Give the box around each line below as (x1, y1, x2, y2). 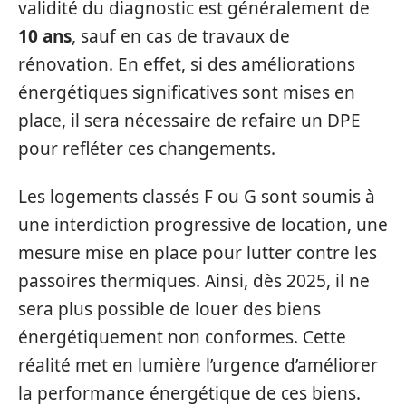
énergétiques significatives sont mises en (18, 80, 355, 104)
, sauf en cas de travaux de (72, 24, 290, 48)
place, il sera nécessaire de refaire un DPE (18, 108, 361, 132)
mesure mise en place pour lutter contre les (18, 241, 377, 265)
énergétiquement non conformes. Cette (18, 325, 346, 349)
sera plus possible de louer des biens (18, 297, 321, 321)
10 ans (18, 24, 72, 48)
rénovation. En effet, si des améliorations (18, 52, 355, 76)
